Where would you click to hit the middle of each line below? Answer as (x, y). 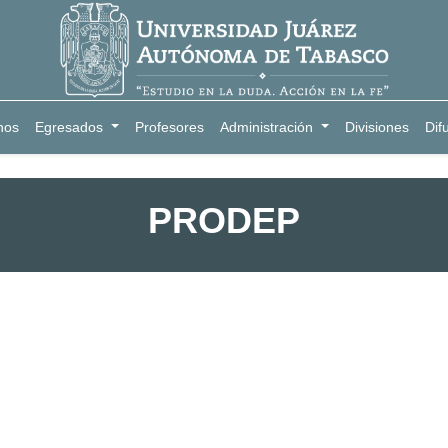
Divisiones (376, 127)
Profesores (170, 127)
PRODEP (224, 220)
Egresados (69, 127)
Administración (267, 127)
